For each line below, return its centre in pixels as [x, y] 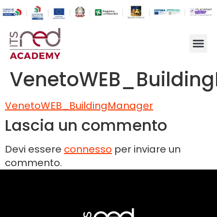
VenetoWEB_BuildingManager [79, 105]
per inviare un [146, 149]
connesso [88, 149]
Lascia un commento [86, 125]
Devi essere [34, 149]
